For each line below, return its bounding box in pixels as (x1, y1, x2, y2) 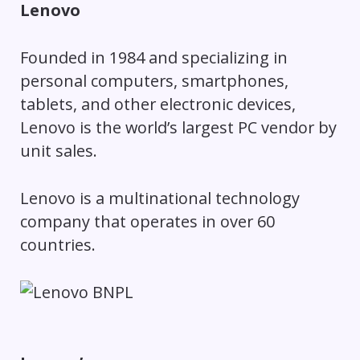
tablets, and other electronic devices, (19, 92, 296, 115)
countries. (19, 233, 96, 256)
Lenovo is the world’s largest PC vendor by (19, 116, 337, 138)
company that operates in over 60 (19, 210, 275, 232)
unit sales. (19, 139, 97, 162)
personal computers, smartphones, (19, 69, 288, 92)
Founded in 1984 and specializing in (19, 46, 288, 68)
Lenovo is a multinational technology (19, 186, 300, 209)
